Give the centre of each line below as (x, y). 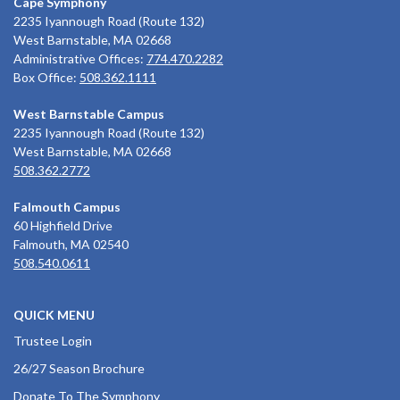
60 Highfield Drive (63, 225)
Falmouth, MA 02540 (71, 244)
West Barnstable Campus (89, 113)
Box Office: (46, 77)
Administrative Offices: (80, 58)
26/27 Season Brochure (79, 368)
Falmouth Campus (67, 206)
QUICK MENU (54, 314)
